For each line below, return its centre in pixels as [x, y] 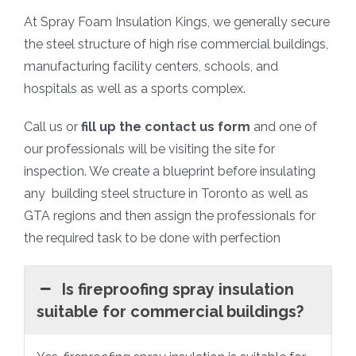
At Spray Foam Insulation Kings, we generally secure [177, 22]
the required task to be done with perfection [152, 238]
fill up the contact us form [166, 127]
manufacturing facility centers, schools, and [151, 67]
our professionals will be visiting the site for [149, 149]
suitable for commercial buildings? [170, 312]
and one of [284, 127]
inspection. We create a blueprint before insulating [170, 172]
